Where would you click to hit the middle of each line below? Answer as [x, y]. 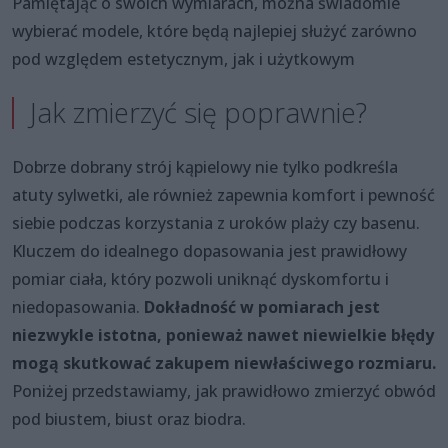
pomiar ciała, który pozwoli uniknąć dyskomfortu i [200, 278]
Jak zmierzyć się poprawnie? [198, 112]
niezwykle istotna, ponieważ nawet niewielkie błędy [223, 334]
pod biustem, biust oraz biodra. [129, 418]
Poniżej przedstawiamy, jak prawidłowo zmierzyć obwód [224, 390]
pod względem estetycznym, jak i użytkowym [183, 58]
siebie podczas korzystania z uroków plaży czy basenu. [216, 222]
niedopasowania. [78, 306]
